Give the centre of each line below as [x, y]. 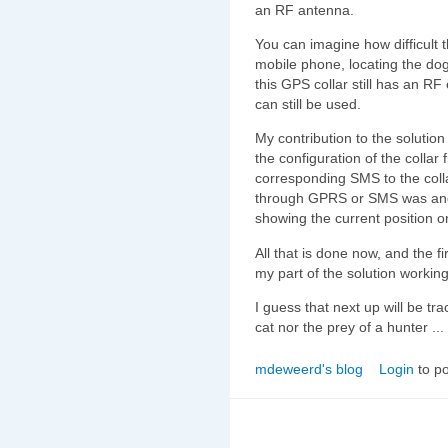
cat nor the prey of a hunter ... [349, 327]
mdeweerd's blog [309, 368]
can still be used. [308, 103]
